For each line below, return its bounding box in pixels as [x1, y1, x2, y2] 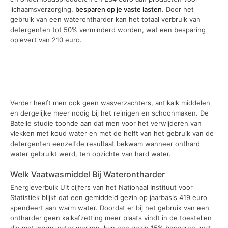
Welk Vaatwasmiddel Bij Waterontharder [10, 169, 165, 180]
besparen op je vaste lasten [75, 5, 162, 14]
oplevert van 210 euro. [10, 36, 82, 44]
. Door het [162, 5, 194, 14]
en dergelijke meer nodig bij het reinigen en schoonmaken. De [10, 108, 209, 117]
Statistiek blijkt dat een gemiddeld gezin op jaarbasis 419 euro [10, 193, 207, 202]
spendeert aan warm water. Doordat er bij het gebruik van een [10, 203, 209, 212]
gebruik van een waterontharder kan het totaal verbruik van [10, 15, 201, 24]
